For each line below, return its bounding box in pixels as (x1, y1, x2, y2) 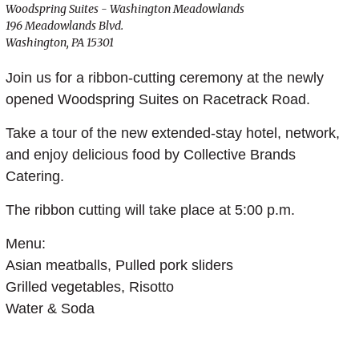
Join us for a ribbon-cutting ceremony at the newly (5, 70, 324, 86)
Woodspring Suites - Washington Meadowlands (5, 2, 244, 16)
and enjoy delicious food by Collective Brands (5, 147, 296, 163)
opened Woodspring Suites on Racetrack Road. (5, 91, 310, 107)
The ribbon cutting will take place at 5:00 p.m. (5, 202, 295, 218)
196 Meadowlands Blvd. (5, 18, 123, 33)
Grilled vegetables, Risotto (5, 279, 174, 295)
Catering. (5, 168, 64, 184)
